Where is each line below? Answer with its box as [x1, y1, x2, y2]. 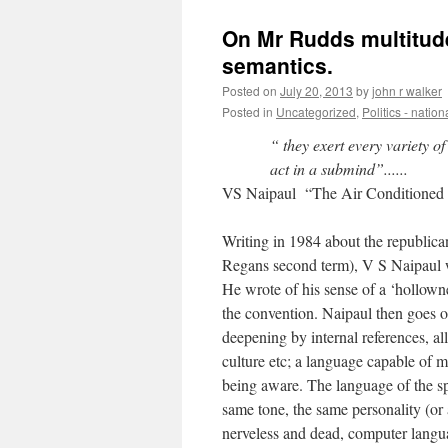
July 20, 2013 [280, 82, 353, 99]
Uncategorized [276, 103, 356, 120]
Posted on [222, 82, 277, 99]
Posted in [222, 103, 273, 120]
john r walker [372, 82, 442, 99]
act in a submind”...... [270, 158, 408, 179]
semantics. [222, 50, 333, 80]
